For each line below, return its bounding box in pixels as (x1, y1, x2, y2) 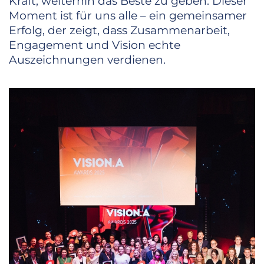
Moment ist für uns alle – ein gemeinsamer (9, 9, 247, 23)
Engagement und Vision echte (9, 38, 180, 52)
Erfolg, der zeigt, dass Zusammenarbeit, (9, 24, 230, 38)
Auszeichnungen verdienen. (9, 53, 166, 67)
